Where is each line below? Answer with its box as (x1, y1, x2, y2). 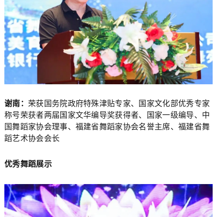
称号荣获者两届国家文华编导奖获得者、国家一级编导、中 (4, 111, 210, 120)
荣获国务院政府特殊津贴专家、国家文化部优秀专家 (28, 99, 210, 108)
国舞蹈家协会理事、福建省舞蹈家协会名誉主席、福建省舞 (4, 123, 210, 131)
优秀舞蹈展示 (4, 160, 52, 169)
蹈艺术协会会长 (4, 134, 60, 143)
